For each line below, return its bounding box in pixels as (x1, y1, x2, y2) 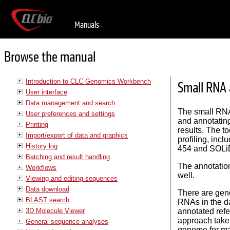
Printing (26, 120, 48, 128)
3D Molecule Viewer (26, 206, 85, 215)
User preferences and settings (26, 109, 115, 118)
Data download (26, 185, 69, 193)
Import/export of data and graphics (26, 131, 128, 139)
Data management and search (26, 99, 115, 107)
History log (26, 142, 57, 150)
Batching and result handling (26, 152, 110, 161)
